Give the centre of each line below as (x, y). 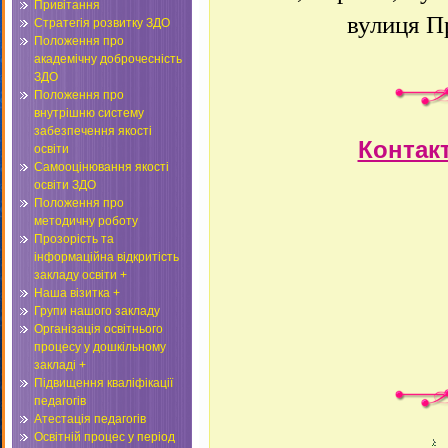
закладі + (60, 365)
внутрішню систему (89, 113)
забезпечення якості (93, 131)
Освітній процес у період (104, 437)
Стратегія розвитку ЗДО (102, 23)
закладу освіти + (80, 275)
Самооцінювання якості (101, 167)
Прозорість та (74, 239)
